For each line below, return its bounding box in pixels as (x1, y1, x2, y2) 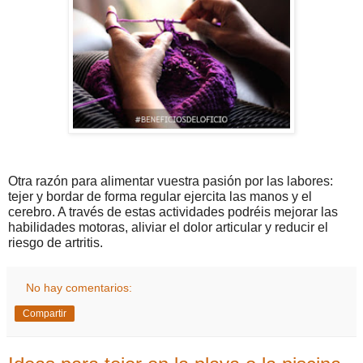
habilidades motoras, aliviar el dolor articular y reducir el (8, 220, 328, 234)
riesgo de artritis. (8, 235, 103, 250)
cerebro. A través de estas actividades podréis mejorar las (8, 204, 338, 219)
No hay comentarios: (26, 280, 133, 294)
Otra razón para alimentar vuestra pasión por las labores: (8, 173, 333, 188)
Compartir (23, 307, 66, 319)
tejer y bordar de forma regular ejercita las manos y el (8, 189, 312, 203)
